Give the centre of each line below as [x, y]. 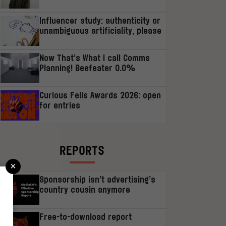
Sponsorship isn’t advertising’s [97, 179]
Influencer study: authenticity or [100, 20]
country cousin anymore [84, 189]
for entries [60, 105]
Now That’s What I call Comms [94, 58]
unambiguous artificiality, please [100, 30]
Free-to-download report [85, 216]
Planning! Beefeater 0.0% [87, 68]
